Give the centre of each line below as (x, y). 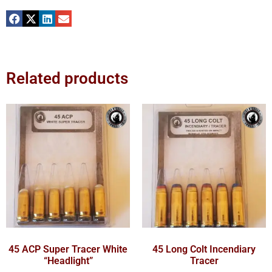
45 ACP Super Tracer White (68, 249)
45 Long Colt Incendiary (204, 249)
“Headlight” (68, 260)
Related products (67, 79)
